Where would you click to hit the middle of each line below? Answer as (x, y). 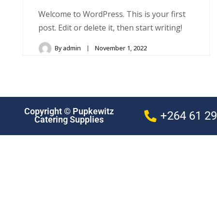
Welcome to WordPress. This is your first (112, 14)
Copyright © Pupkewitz (69, 112)
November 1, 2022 (121, 48)
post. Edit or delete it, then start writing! (110, 27)
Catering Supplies (69, 120)
